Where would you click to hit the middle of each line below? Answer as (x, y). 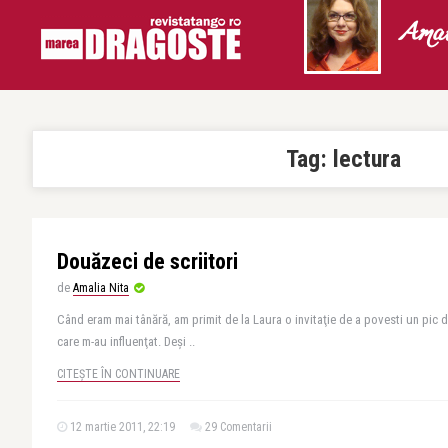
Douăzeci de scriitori (147, 261)
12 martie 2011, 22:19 (121, 427)
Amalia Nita (101, 288)
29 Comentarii (238, 427)
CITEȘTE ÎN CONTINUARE (118, 374)
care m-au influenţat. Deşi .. (126, 341)
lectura (366, 159)
